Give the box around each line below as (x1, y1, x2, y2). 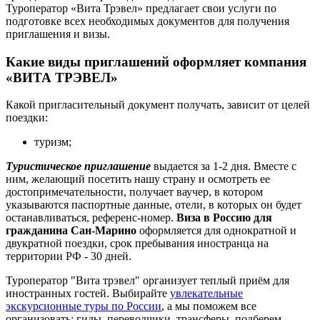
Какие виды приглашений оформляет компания (6, 54, 306, 69)
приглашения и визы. (6, 27, 110, 40)
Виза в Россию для (176, 211, 272, 224)
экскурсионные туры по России (6, 300, 161, 313)
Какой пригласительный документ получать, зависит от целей (6, 99, 310, 111)
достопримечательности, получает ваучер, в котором (6, 186, 263, 199)
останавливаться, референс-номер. (6, 211, 176, 224)
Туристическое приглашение (6, 160, 151, 173)
